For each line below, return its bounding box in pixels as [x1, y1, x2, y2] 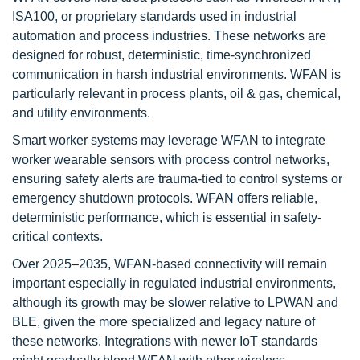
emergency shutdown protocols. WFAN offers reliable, [12, 191, 317, 205]
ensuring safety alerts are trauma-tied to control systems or [12, 172, 342, 186]
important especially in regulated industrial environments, [12, 276, 336, 290]
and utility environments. [12, 106, 150, 120]
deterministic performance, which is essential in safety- [12, 211, 321, 224]
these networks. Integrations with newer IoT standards [12, 334, 317, 348]
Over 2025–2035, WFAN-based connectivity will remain [12, 257, 327, 271]
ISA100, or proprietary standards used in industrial [12, 10, 297, 23]
